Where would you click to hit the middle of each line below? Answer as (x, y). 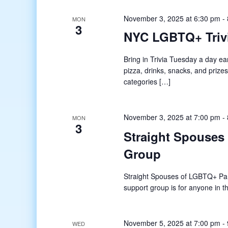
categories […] (147, 81)
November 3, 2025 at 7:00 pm (172, 117)
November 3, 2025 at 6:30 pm (172, 18)
